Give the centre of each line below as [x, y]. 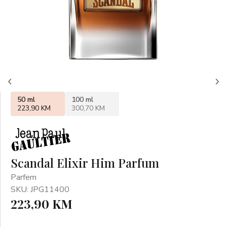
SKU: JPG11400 [40, 190]
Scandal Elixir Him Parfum [85, 163]
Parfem [24, 177]
